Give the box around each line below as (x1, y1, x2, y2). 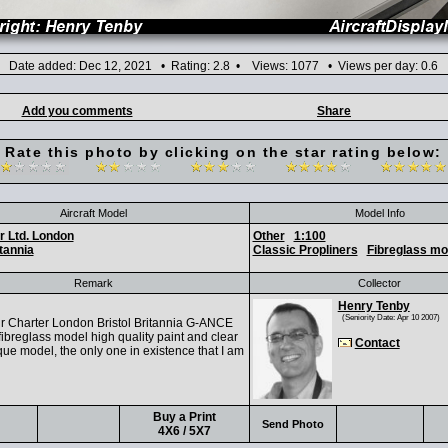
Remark (73, 277, 113, 289)
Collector (358, 277, 401, 289)
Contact (354, 336, 400, 350)
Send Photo (261, 418, 324, 430)
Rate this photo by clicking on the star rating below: (5, 144, 442, 160)
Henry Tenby (337, 299, 410, 313)
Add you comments (21, 104, 133, 118)
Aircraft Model (59, 207, 127, 219)
